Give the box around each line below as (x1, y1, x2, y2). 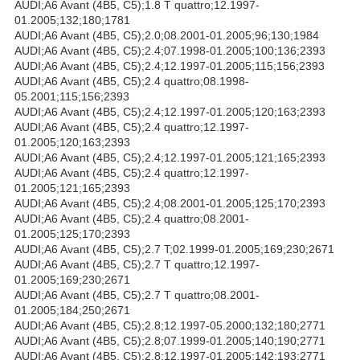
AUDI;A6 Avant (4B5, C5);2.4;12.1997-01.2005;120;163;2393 (14, 104, 325, 118)
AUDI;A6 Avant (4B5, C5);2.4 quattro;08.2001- (14, 211, 249, 225)
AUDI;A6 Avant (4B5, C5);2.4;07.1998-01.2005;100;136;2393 (14, 43, 325, 57)
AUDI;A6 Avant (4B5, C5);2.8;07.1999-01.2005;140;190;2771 (14, 333, 325, 347)
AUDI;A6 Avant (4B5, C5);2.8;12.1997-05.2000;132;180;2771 (14, 318, 325, 332)
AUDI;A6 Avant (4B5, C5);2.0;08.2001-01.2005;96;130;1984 (14, 28, 319, 42)
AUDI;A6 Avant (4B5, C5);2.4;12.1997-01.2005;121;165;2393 (14, 150, 325, 164)
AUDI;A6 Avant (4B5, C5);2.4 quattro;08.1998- (14, 74, 249, 88)
